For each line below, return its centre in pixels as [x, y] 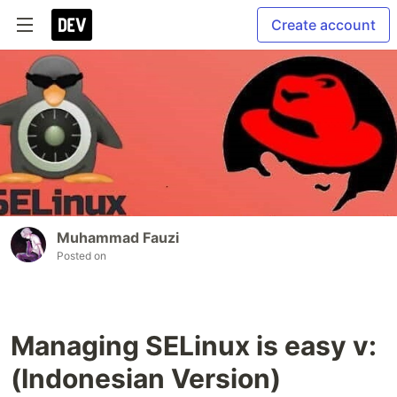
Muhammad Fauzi [118, 238]
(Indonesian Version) [146, 379]
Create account [323, 25]
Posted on [82, 256]
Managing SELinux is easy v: [194, 346]
